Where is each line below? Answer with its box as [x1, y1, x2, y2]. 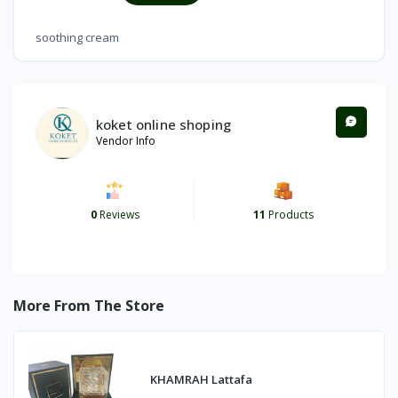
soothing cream [36, 28, 119, 45]
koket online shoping [96, 115, 231, 134]
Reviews [97, 206, 139, 222]
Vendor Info [96, 133, 155, 149]
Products [265, 206, 314, 222]
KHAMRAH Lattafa [150, 371, 252, 388]
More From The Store [13, 295, 164, 315]
